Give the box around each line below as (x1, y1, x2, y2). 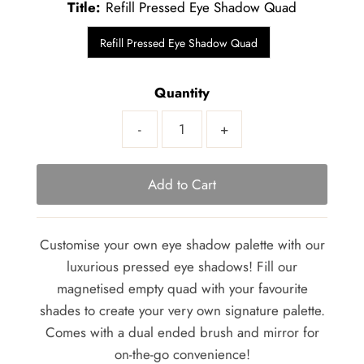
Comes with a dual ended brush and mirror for (45, 322, 319, 342)
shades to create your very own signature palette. (39, 300, 325, 320)
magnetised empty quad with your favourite (56, 278, 308, 298)
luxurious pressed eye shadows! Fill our (67, 256, 297, 276)
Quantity (154, 82, 210, 102)
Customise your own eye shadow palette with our (39, 234, 325, 254)
